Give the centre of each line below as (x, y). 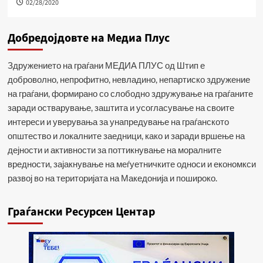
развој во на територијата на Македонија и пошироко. (112, 178)
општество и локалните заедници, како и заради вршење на (126, 136)
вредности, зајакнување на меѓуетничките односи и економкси (131, 164)
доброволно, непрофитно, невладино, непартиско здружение (129, 80)
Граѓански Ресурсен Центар (81, 212)
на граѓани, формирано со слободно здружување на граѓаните (130, 94)
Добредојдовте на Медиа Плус (88, 38)
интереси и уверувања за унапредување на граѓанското (118, 122)
